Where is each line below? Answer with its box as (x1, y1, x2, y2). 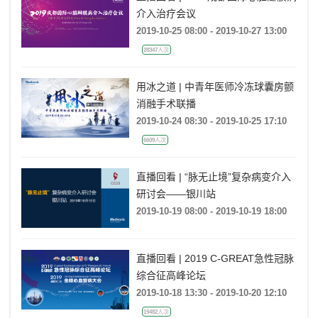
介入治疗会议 (136, 8, 196, 20)
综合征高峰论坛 (136, 270, 206, 282)
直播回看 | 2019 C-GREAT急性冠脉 (136, 253, 294, 265)
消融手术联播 (136, 98, 196, 110)
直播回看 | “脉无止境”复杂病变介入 (136, 171, 291, 183)
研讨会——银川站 (136, 188, 216, 200)
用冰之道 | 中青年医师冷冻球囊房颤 (136, 81, 294, 93)
